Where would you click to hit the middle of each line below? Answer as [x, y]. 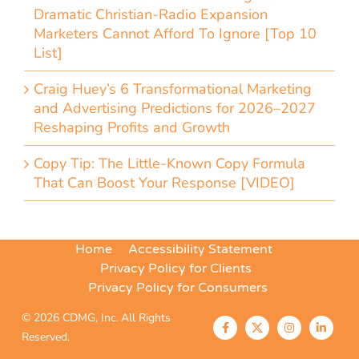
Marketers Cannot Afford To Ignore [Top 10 [175, 34]
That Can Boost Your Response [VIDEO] [164, 183]
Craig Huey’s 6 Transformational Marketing [173, 89]
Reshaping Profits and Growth [132, 127]
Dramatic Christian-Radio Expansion [151, 14]
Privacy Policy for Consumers [177, 288]
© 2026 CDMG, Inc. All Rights [96, 318]
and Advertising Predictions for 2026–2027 [175, 108]
